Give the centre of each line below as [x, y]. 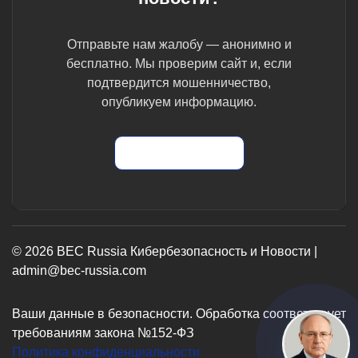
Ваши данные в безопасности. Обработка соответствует [179, 314]
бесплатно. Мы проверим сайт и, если [179, 64]
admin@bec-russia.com [79, 270]
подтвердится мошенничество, [179, 83]
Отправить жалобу [179, 153]
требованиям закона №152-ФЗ [103, 333]
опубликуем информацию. [179, 102]
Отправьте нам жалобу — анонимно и [179, 44]
